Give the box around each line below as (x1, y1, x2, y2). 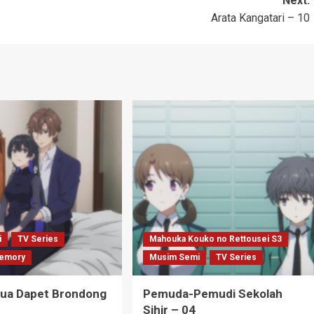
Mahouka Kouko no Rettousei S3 (149, 234, 282, 244)
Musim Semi (149, 252, 200, 262)
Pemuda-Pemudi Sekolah (142, 287, 282, 301)
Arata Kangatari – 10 (210, 11, 310, 25)
